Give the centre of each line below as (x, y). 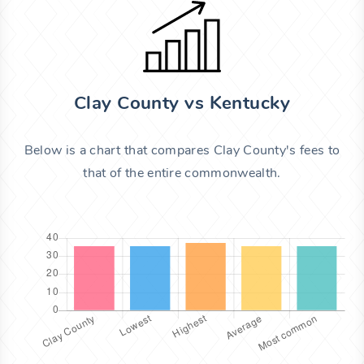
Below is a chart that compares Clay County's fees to (182, 151)
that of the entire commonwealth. (182, 173)
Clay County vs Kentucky (182, 103)
